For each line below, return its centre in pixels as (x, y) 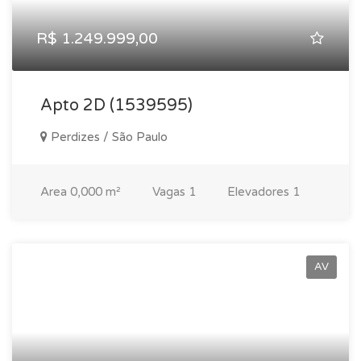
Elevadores (260, 192)
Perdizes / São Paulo (108, 137)
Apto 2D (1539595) (116, 106)
